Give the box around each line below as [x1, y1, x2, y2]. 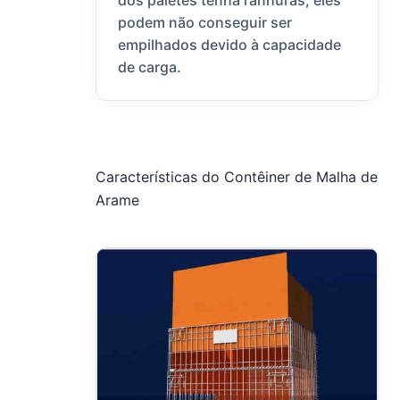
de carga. [118, 58, 182, 77]
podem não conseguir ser [118, 13, 293, 32]
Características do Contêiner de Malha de [96, 168, 379, 187]
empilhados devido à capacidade [118, 36, 342, 54]
